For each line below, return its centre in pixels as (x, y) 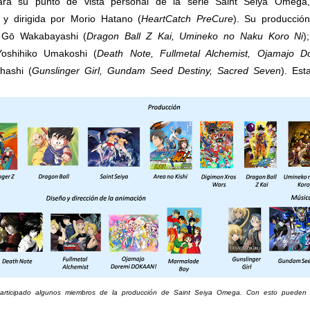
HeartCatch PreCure (187, 19)
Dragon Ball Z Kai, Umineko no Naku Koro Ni (195, 36)
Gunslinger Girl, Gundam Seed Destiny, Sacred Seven (156, 71)
